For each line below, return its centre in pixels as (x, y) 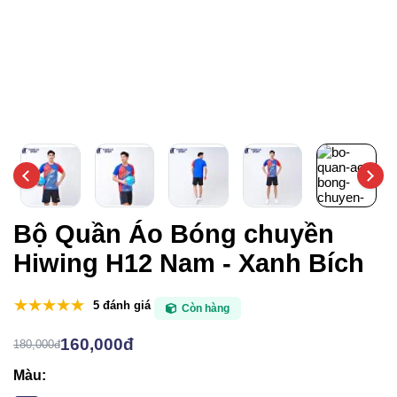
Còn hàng (205, 308)
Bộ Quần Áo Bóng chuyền (174, 234)
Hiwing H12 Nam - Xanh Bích (189, 263)
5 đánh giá (122, 305)
